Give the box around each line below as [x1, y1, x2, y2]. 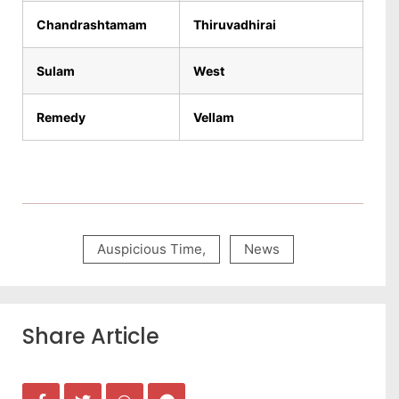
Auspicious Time [96, 240, 202, 257]
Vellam [193, 110, 234, 125]
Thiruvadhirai [193, 17, 276, 32]
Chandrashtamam [37, 17, 147, 32]
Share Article [22, 322, 159, 351]
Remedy [37, 110, 85, 125]
